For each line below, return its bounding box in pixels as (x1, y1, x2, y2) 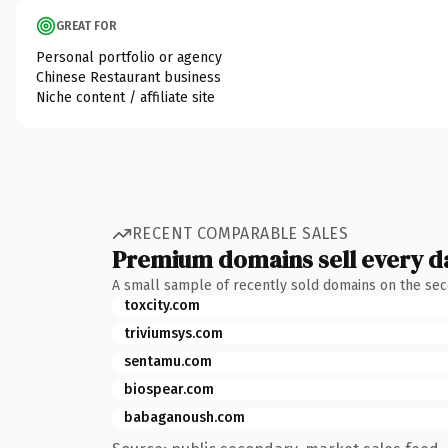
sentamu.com (124, 352, 212, 370)
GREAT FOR (56, 18, 117, 33)
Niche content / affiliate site (36, 88, 215, 106)
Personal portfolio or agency (36, 48, 222, 66)
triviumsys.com (124, 324, 223, 342)
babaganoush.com (124, 408, 245, 426)
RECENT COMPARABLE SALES (132, 224, 349, 243)
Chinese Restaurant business (36, 68, 221, 86)
